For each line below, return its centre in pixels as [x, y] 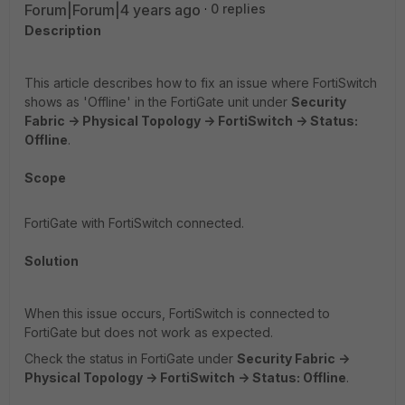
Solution [52, 261]
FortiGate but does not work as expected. [149, 332]
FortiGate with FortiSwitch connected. [134, 223]
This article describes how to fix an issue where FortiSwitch [201, 83]
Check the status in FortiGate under [131, 358]
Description [63, 30]
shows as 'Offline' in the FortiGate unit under [158, 102]
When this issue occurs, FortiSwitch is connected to [177, 313]
